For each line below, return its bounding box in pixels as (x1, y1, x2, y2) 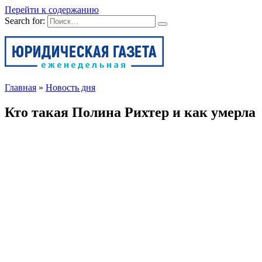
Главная (5, 82, 36, 92)
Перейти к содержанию (5, 5, 99, 15)
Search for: (5, 16, 45, 26)
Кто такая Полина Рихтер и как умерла (5, 104, 256, 120)
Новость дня (46, 82, 95, 92)
